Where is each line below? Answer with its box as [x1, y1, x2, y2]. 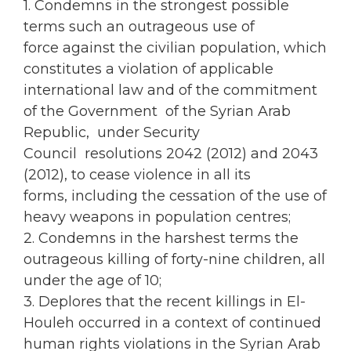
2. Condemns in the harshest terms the [24, 230, 299, 248]
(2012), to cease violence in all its [24, 166, 251, 184]
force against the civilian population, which [24, 39, 327, 57]
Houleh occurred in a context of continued [24, 314, 321, 332]
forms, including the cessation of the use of [24, 187, 327, 205]
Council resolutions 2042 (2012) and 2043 [24, 145, 318, 163]
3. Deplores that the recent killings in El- [24, 293, 306, 311]
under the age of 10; [24, 272, 161, 290]
